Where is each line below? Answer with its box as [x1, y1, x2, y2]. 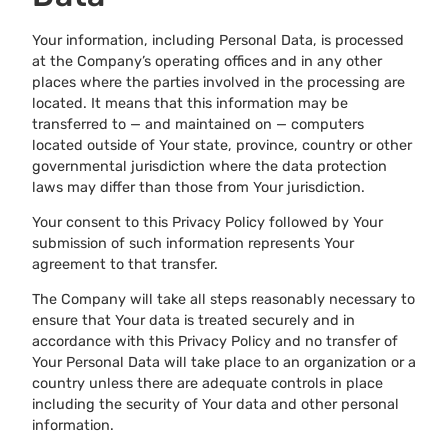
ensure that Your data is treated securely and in [32, 312, 355, 330]
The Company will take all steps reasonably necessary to [32, 291, 415, 309]
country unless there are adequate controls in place [32, 375, 383, 393]
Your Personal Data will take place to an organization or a [32, 354, 416, 372]
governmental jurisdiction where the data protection [32, 157, 387, 175]
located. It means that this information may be [32, 94, 348, 112]
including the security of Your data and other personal [32, 396, 399, 414]
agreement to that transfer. [32, 256, 218, 274]
